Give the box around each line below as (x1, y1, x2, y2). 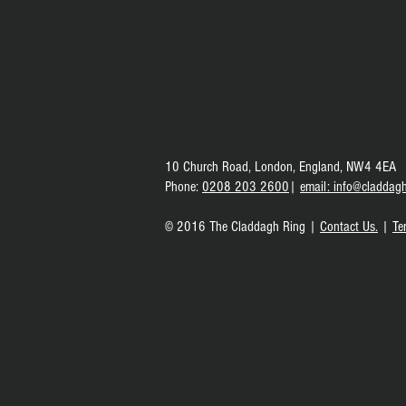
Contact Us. (320, 218, 378, 235)
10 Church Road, (165, 159, 251, 175)
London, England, (255, 159, 346, 175)
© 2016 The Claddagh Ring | (165, 218, 320, 235)
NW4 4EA (346, 159, 400, 175)
